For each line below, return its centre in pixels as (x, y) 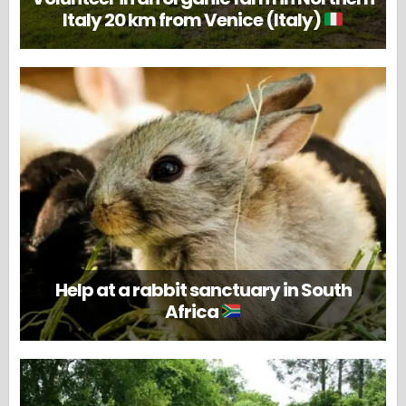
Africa (193, 312)
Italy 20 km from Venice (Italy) (193, 19)
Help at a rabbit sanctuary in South (203, 290)
